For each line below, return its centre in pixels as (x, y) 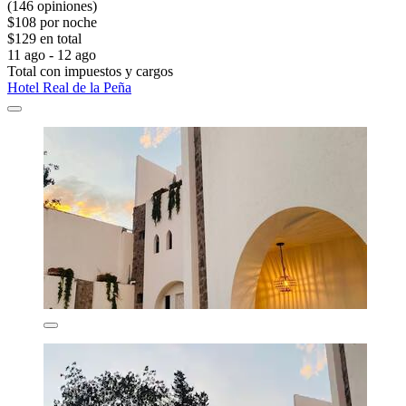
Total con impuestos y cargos (90, 72)
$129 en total (44, 39)
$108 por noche (52, 23)
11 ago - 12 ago (52, 55)
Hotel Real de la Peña (69, 88)
